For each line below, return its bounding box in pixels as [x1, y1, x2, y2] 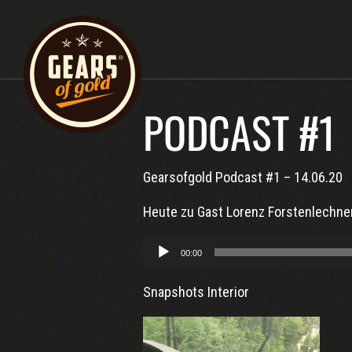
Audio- [142, 237, 179, 255]
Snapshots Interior [143, 284, 249, 301]
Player [142, 258, 178, 275]
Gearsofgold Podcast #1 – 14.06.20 [143, 169, 343, 186]
